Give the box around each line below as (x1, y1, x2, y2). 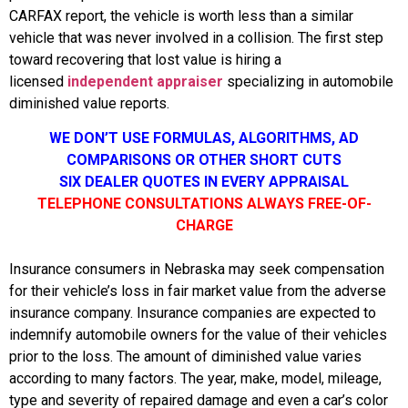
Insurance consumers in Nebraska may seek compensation (9, 260, 384, 279)
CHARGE (175, 217, 233, 235)
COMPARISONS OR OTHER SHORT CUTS (66, 151, 342, 169)
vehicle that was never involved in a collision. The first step (9, 29, 383, 46)
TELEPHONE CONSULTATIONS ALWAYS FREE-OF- (36, 195, 372, 213)
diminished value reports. (9, 95, 169, 112)
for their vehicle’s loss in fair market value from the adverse (9, 282, 386, 301)
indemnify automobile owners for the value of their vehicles (9, 326, 387, 344)
